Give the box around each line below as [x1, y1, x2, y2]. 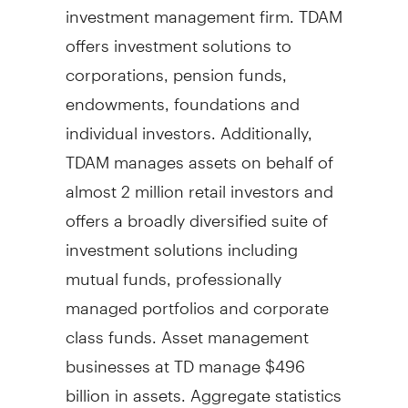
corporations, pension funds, [65, 48, 287, 85]
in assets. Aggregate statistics [109, 369, 342, 405]
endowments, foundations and [65, 77, 300, 114]
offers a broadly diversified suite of [65, 194, 328, 230]
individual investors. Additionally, [65, 107, 312, 143]
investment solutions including [65, 223, 298, 260]
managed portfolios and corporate [65, 281, 329, 318]
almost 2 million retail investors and [65, 165, 333, 201]
